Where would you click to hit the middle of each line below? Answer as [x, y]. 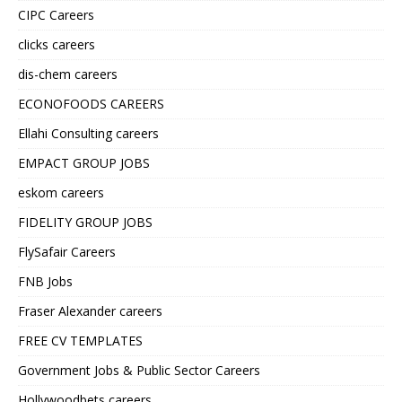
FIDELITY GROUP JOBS [85, 223]
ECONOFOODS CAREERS [91, 104]
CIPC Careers [56, 15]
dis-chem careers [68, 74]
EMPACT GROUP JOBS [84, 163]
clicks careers [57, 45]
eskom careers [61, 193]
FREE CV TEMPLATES [80, 341]
